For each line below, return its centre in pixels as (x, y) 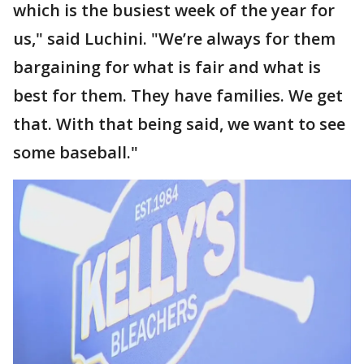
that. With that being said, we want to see (179, 123)
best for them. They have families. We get (178, 95)
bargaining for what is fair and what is (167, 67)
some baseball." (76, 152)
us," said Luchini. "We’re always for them (174, 38)
